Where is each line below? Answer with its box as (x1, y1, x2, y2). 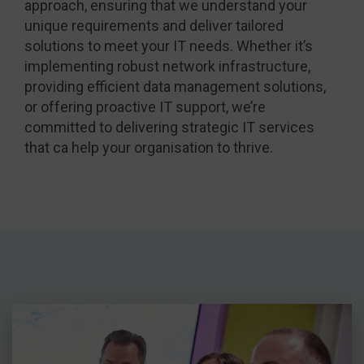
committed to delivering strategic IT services (24, 118, 314, 136)
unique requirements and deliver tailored (24, 16, 284, 34)
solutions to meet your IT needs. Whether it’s (24, 37, 313, 54)
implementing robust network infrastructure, (24, 57, 310, 75)
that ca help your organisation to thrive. (24, 138, 273, 156)
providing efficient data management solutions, (24, 77, 326, 95)
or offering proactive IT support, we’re (24, 97, 266, 115)
